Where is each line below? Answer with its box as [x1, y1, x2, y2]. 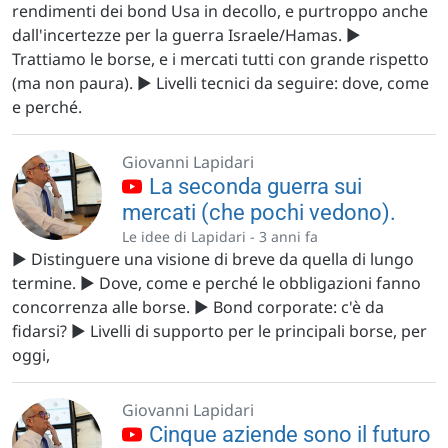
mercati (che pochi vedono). [122, 200, 396, 225]
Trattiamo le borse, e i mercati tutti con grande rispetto [12, 48, 429, 70]
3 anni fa [259, 227, 318, 246]
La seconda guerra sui [144, 174, 362, 199]
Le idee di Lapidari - [122, 227, 259, 246]
